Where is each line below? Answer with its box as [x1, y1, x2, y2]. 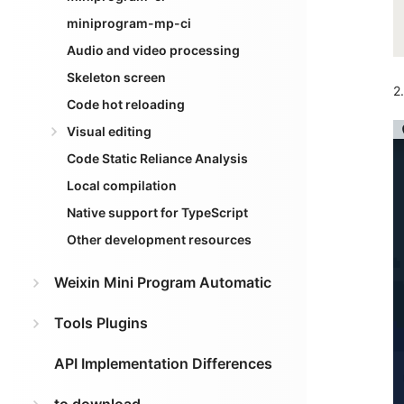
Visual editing [67, 124, 151, 139]
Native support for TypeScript [67, 205, 248, 220]
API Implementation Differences [54, 354, 272, 372]
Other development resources [67, 232, 252, 247]
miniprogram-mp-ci [67, 15, 191, 31]
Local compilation [67, 178, 177, 193]
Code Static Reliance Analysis [67, 151, 248, 166]
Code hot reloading [67, 96, 185, 112]
